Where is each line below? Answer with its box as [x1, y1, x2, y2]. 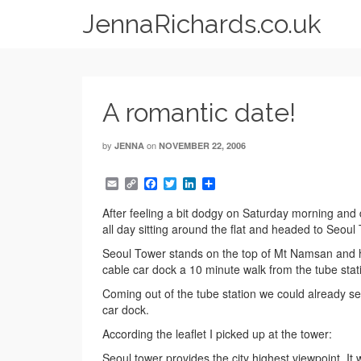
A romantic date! [102, 98, 296, 127]
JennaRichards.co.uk [82, 9, 322, 39]
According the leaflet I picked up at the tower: [102, 326, 332, 342]
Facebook [157, 174, 214, 193]
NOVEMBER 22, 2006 [159, 139, 246, 151]
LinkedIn [196, 174, 245, 193]
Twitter [176, 174, 214, 193]
